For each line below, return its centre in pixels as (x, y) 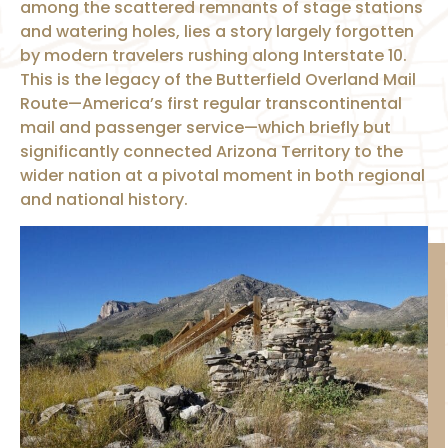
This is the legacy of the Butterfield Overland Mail (218, 79)
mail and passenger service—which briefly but (205, 127)
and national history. (104, 199)
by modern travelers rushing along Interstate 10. (213, 55)
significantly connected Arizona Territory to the (211, 151)
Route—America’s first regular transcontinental (211, 103)
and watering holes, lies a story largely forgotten (217, 31)
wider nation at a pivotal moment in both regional (222, 175)
